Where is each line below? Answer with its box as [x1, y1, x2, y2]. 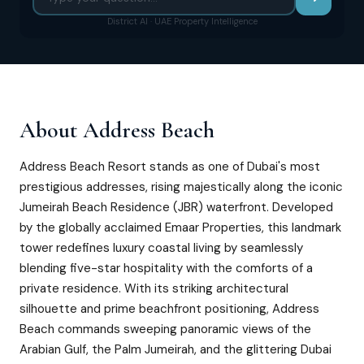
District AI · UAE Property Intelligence [106, 15, 258, 27]
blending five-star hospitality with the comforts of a [19, 260, 313, 276]
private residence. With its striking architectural [19, 280, 288, 297]
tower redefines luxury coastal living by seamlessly [19, 240, 303, 256]
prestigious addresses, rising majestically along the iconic [19, 179, 343, 195]
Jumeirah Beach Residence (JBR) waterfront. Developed [19, 199, 333, 215]
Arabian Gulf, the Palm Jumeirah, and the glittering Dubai [19, 341, 331, 357]
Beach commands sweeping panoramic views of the [19, 321, 311, 337]
